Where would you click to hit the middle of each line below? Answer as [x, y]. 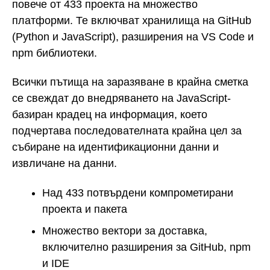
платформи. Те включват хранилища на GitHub [132, 20]
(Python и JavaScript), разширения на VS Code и [133, 36]
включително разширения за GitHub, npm [146, 247]
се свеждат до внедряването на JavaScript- [121, 99]
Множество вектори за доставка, [125, 231]
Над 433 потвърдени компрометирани [138, 193]
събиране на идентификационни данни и [115, 147]
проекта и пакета [85, 209]
